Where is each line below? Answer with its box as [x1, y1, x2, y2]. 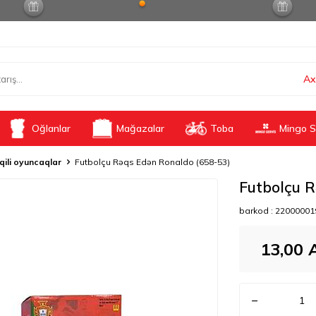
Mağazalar [116, 122, 164, 135]
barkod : [239, 205, 275, 216]
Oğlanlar [32, 122, 71, 135]
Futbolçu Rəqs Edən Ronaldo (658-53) [75, 157, 230, 167]
